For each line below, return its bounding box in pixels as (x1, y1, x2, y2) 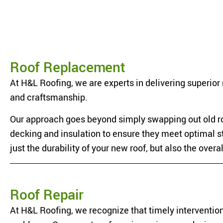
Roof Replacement (10, 57, 125, 76)
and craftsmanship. (10, 91, 88, 103)
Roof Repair (10, 185, 84, 204)
